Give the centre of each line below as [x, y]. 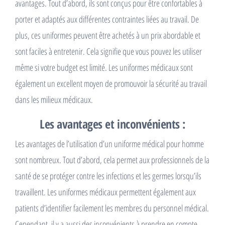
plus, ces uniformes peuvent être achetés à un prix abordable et [108, 35]
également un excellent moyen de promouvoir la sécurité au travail [111, 83]
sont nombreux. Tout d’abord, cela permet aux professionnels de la [112, 160]
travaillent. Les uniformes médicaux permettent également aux [105, 192]
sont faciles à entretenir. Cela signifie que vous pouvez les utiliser [108, 51]
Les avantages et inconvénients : [113, 124]
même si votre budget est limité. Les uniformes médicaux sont [104, 67]
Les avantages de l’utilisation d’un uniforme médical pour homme [109, 144]
